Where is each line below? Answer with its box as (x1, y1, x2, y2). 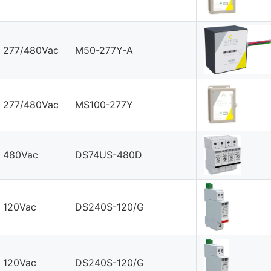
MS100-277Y (75, 98, 134, 111)
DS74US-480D (75, 148, 143, 161)
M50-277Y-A (75, 44, 134, 56)
